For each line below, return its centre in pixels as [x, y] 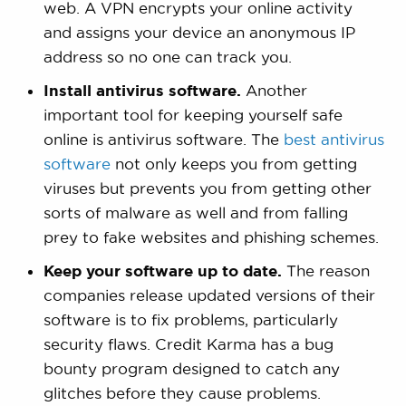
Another [274, 91]
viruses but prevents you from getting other [207, 188]
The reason [325, 271]
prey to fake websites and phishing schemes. [211, 237]
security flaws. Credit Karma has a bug [188, 344]
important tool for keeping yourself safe [193, 115]
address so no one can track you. [167, 57]
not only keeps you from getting [233, 164]
